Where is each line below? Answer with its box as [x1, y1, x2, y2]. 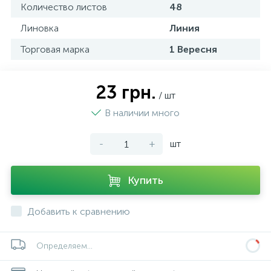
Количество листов [21, 1, 107, 13]
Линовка [21, 22, 59, 34]
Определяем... [36, 241, 93, 251]
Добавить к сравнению [27, 206, 130, 217]
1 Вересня [169, 44, 217, 55]
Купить [128, 174, 163, 187]
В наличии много [105, 107, 180, 119]
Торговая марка [21, 44, 90, 55]
